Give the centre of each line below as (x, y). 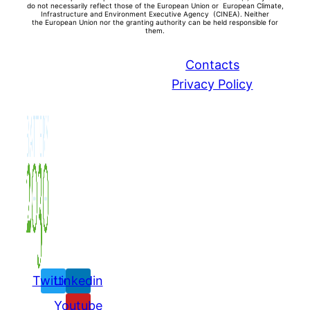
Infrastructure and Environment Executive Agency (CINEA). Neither (155, 13)
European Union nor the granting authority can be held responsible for (162, 22)
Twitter (53, 280)
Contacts (212, 64)
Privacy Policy (212, 84)
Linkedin (78, 280)
